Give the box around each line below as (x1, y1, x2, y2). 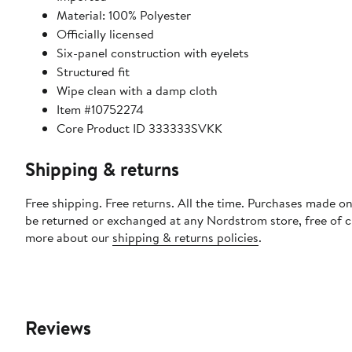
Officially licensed (57, 24, 154, 42)
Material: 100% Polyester (57, 5, 191, 24)
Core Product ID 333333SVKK (57, 119, 222, 137)
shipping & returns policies (112, 228, 258, 246)
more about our (25, 228, 112, 246)
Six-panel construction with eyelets (57, 43, 249, 61)
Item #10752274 (57, 100, 144, 118)
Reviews (25, 313, 91, 341)
